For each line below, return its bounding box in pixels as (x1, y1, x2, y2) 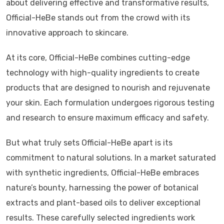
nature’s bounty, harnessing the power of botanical (6, 183, 198, 192)
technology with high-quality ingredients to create (6, 68, 199, 77)
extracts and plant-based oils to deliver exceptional (6, 198, 200, 207)
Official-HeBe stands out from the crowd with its (6, 13, 190, 22)
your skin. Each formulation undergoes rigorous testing (6, 98, 214, 107)
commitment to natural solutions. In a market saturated (6, 153, 216, 162)
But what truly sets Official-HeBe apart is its (6, 138, 172, 147)
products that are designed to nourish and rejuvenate (6, 83, 210, 92)
